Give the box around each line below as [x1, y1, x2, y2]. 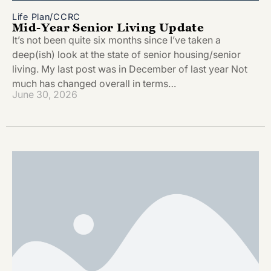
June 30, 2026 [12, 88, 77, 101]
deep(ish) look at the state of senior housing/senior [12, 48, 241, 60]
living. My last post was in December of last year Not [12, 62, 247, 75]
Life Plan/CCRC [12, 11, 81, 22]
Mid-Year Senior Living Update [12, 19, 204, 34]
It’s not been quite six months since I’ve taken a [12, 33, 221, 46]
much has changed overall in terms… [12, 77, 176, 90]
